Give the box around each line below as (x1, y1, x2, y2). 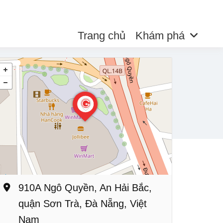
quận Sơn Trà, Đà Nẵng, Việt (18, 198, 147, 209)
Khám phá (135, 29, 185, 42)
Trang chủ (77, 29, 125, 42)
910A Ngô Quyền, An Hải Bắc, (18, 182, 152, 193)
